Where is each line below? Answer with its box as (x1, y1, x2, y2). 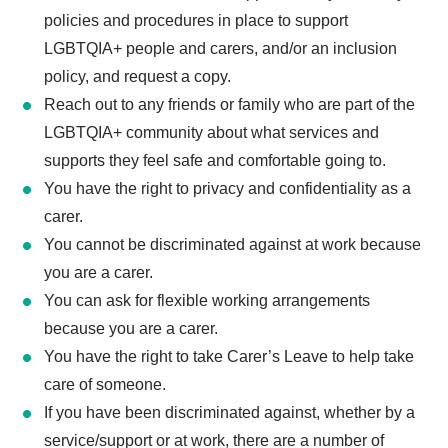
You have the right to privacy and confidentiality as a (43, 179, 411, 197)
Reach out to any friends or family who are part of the (43, 95, 415, 113)
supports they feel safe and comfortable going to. (43, 151, 386, 169)
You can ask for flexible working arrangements (43, 291, 370, 309)
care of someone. (43, 375, 166, 393)
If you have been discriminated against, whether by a (43, 403, 415, 421)
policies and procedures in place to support (43, 11, 348, 29)
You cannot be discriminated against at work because (43, 235, 421, 253)
